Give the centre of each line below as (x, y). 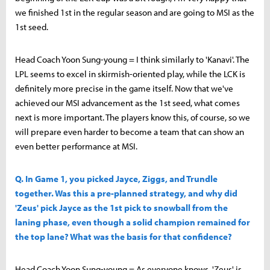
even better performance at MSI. (76, 146)
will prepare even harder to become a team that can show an (130, 131)
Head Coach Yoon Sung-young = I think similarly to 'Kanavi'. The (132, 59)
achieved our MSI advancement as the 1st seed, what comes (127, 102)
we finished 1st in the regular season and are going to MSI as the (135, 12)
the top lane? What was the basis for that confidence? (124, 236)
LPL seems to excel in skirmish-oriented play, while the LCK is (130, 74)
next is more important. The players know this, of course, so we (133, 117)
